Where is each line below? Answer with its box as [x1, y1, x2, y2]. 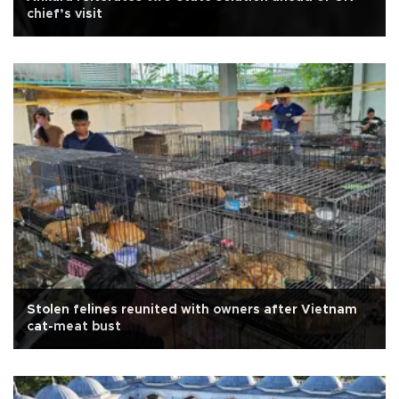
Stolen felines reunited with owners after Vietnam [27, 304, 357, 317]
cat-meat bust [27, 321, 121, 334]
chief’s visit [27, 8, 102, 21]
